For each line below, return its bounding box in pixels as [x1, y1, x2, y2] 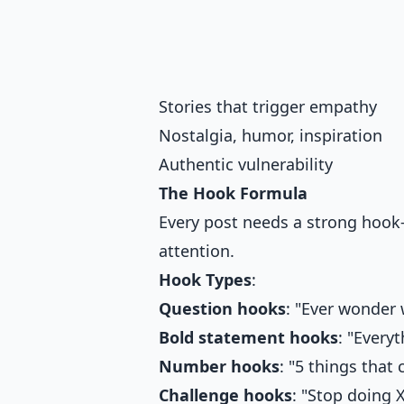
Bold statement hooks [159, 326, 338, 348]
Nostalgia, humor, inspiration [159, 124, 382, 146]
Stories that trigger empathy [159, 95, 377, 117]
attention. [159, 239, 234, 262]
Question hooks [159, 297, 286, 319]
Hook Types [159, 268, 252, 290]
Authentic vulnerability [159, 152, 333, 175]
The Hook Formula [159, 181, 308, 204]
